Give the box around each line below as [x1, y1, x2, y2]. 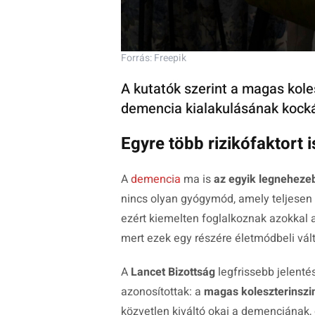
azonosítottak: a [121, 283, 204, 301]
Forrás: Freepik [121, 51, 186, 66]
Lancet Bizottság [131, 264, 215, 281]
